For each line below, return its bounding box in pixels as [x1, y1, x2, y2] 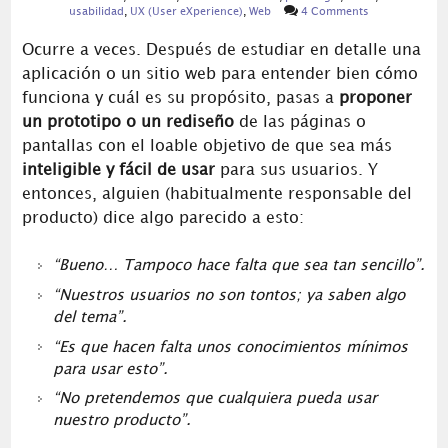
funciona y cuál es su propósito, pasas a [21, 91, 339, 107]
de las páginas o [233, 115, 366, 131]
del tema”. [52, 310, 127, 325]
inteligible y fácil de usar [21, 163, 215, 179]
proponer [338, 91, 412, 107]
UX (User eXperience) [130, 7, 243, 17]
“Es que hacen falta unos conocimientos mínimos [52, 340, 408, 355]
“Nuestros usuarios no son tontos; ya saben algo [52, 288, 405, 303]
